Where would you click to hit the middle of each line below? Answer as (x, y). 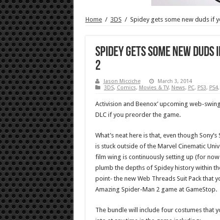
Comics (126, 87)
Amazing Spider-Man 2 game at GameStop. (156, 189)
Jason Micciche (122, 81)
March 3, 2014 (175, 81)
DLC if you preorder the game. (138, 114)
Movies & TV (153, 87)
